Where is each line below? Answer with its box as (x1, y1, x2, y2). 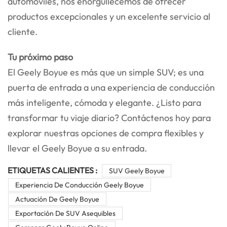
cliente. (8, 25, 37, 37)
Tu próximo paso (8, 51, 73, 63)
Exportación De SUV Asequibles (15, 208, 116, 218)
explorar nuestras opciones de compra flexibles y (8, 127, 204, 139)
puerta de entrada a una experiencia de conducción (8, 81, 215, 93)
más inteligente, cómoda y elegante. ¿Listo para (8, 96, 201, 108)
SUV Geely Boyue (108, 166, 165, 175)
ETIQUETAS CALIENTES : (8, 165, 97, 175)
